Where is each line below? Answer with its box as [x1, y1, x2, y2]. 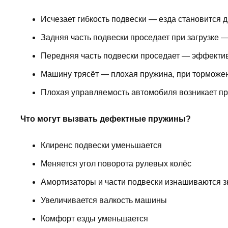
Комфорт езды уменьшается [41, 214, 148, 223]
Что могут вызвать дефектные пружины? [20, 115, 191, 124]
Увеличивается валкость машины [41, 196, 167, 205]
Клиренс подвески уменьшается [41, 141, 162, 150]
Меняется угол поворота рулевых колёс [41, 159, 191, 168]
